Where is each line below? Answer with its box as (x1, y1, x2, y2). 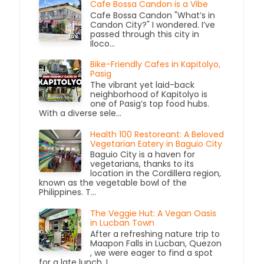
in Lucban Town (90, 216, 155, 229)
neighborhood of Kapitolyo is (90, 88, 208, 100)
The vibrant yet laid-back (90, 78, 195, 91)
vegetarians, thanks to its (90, 158, 194, 170)
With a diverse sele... (39, 107, 122, 119)
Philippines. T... (39, 186, 97, 199)
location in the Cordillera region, (90, 167, 222, 180)
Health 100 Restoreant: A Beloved (90, 128, 225, 140)
